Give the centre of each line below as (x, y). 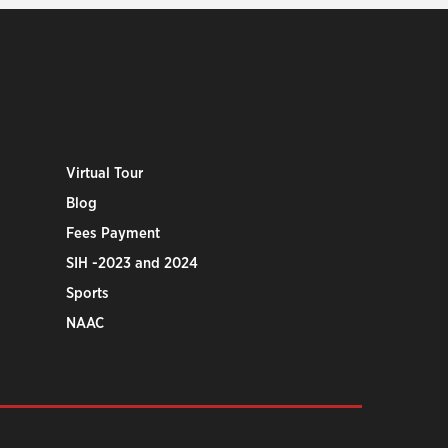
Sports (88, 293)
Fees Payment (113, 233)
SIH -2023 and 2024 (132, 263)
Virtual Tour (105, 173)
